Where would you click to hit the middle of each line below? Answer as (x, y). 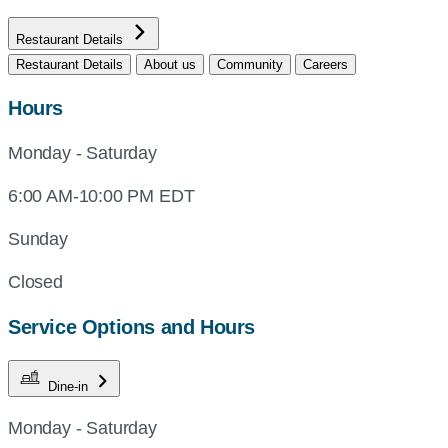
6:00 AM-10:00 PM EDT (101, 196)
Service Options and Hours (131, 327)
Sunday (38, 239)
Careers (326, 64)
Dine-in (70, 386)
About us (169, 64)
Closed (35, 282)
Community (249, 64)
